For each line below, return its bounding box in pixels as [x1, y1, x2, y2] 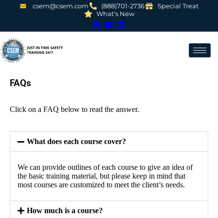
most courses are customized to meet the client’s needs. [18, 180, 185, 189]
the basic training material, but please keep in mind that [18, 171, 185, 180]
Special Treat [158, 2, 199, 10]
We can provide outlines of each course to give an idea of [18, 163, 193, 171]
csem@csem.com [32, 2, 89, 10]
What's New [96, 10, 135, 18]
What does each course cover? [27, 137, 127, 145]
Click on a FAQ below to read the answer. [10, 105, 139, 113]
